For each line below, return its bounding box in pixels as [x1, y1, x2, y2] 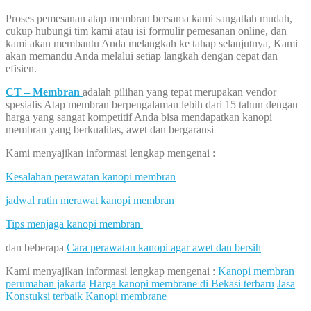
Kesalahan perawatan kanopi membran [6, 171, 176, 183]
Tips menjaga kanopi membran [6, 218, 143, 230]
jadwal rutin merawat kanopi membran [6, 194, 174, 207]
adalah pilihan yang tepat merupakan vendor [83, 86, 276, 99]
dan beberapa [6, 242, 67, 254]
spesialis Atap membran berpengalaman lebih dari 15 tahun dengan [6, 99, 298, 111]
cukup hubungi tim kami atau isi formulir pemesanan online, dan [6, 25, 287, 37]
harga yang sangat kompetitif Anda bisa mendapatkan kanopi [6, 111, 272, 124]
